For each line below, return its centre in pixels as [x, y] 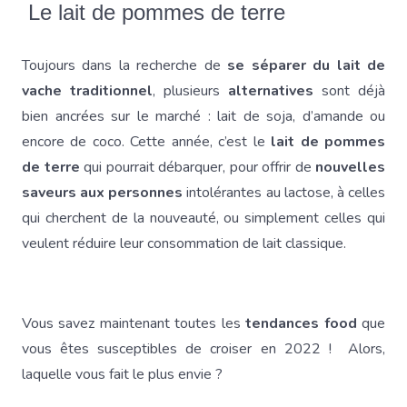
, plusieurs [190, 91]
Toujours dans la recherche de [125, 65]
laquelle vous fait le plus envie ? [122, 374]
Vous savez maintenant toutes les [131, 323]
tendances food [298, 323]
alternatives [271, 91]
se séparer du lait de [307, 65]
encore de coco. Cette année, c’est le [147, 142]
